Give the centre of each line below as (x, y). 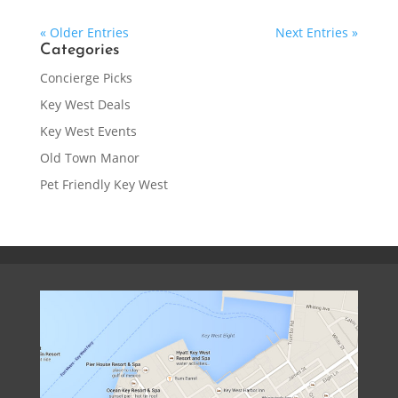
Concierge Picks (86, 78)
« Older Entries (84, 33)
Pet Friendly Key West (103, 185)
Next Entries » (317, 33)
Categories (79, 51)
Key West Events (88, 131)
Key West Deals (85, 105)
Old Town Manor (89, 158)
